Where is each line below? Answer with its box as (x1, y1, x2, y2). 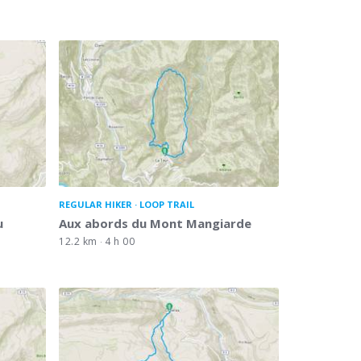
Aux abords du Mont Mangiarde (59, 214, 251, 231)
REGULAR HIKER (59, 197, 132, 210)
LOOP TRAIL (139, 197, 194, 210)
